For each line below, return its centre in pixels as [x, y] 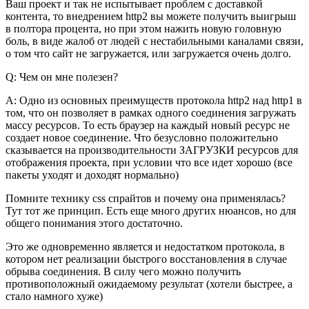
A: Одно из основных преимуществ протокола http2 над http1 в [154, 101]
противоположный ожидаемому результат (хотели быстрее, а [149, 284]
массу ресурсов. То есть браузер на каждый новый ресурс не [148, 126]
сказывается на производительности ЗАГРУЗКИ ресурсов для [152, 150]
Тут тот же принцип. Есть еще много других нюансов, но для [151, 211]
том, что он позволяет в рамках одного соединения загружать [151, 113]
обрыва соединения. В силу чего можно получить [123, 272]
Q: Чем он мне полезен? [62, 77]
